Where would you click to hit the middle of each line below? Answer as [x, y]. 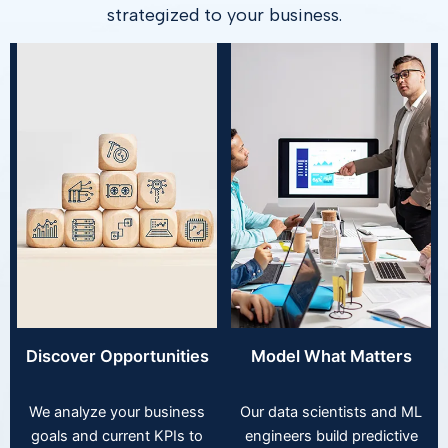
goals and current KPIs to [117, 436]
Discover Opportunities [117, 356]
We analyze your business [117, 412]
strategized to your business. [224, 14]
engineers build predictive [331, 436]
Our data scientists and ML [331, 412]
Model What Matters [331, 356]
